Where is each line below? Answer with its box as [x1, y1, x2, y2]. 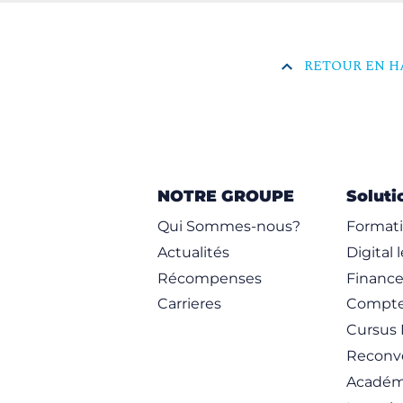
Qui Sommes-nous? [157, 217, 300, 235]
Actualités [157, 243, 229, 261]
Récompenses [157, 269, 262, 287]
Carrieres [157, 295, 221, 313]
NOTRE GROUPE [157, 186, 294, 206]
